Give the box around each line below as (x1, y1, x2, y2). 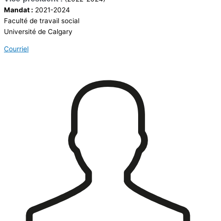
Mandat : (4, 5, 33, 14)
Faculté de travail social (4, 16, 79, 25)
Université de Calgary (4, 27, 73, 36)
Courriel (4, 45, 29, 53)
